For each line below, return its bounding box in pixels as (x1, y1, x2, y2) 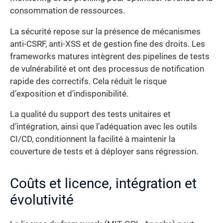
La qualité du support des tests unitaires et (10, 110, 171, 119)
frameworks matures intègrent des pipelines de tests (10, 51, 210, 61)
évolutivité (10, 192, 74, 209)
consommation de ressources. (10, 6, 125, 16)
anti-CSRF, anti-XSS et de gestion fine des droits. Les (10, 39, 205, 49)
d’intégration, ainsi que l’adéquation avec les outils (10, 122, 197, 132)
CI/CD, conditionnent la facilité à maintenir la (10, 134, 175, 144)
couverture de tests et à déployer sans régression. (10, 147, 198, 157)
